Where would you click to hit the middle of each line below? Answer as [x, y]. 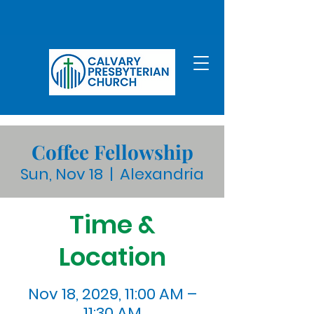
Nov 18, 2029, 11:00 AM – [112, 294]
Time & [112, 225]
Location [112, 257]
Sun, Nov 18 [62, 174]
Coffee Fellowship [112, 152]
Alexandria [162, 174]
